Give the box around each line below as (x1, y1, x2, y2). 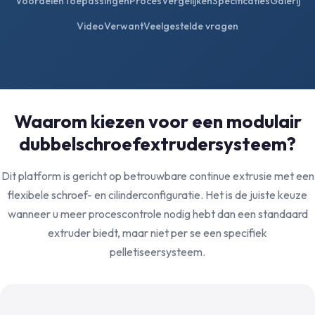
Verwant (104, 19, 143, 32)
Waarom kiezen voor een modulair (13, 110, 302, 133)
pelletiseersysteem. (110, 245, 205, 259)
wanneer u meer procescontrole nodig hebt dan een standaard (7, 207, 308, 221)
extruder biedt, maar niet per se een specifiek (48, 226, 267, 240)
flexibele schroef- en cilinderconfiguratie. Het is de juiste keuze (8, 188, 307, 202)
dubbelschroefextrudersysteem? (19, 132, 296, 155)
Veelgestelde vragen (143, 19, 238, 32)
